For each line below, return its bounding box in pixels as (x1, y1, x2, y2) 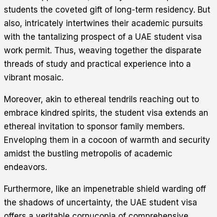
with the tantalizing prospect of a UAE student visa (4, 32, 202, 42)
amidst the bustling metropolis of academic (4, 149, 172, 159)
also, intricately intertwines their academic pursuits (4, 18, 203, 29)
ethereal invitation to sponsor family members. (4, 122, 185, 132)
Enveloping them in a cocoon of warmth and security (4, 135, 210, 145)
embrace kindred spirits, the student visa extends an (4, 108, 208, 118)
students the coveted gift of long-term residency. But (4, 5, 210, 15)
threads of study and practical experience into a (4, 59, 191, 69)
